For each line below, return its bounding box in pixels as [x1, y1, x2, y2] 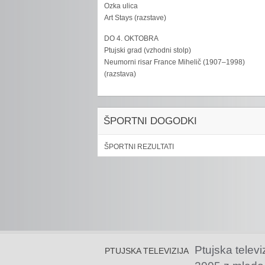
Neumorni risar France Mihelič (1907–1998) [104, 58, 245, 66]
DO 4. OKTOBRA [104, 34, 159, 43]
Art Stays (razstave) [104, 14, 167, 22]
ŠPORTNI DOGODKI [104, 115, 198, 127]
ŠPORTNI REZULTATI [104, 143, 174, 151]
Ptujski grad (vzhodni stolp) [104, 46, 192, 54]
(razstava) [104, 70, 137, 78]
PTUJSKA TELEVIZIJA [105, 245, 189, 256]
